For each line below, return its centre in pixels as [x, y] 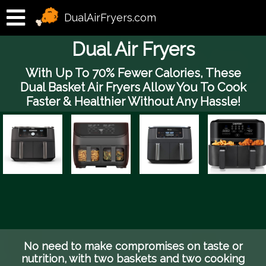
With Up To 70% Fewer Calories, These [133, 73]
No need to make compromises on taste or [133, 246]
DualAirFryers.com [110, 18]
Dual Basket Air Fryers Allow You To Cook [133, 87]
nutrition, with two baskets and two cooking [133, 258]
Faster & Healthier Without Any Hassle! [133, 102]
